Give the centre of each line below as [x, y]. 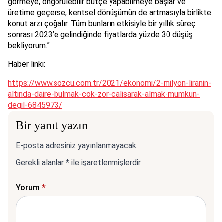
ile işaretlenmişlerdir [105, 162]
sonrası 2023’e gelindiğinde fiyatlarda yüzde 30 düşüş [100, 34]
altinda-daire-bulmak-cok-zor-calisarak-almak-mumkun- [104, 94]
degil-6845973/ [35, 105]
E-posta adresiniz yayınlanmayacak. [77, 145]
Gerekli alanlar [41, 162]
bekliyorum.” [29, 45]
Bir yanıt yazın [52, 125]
